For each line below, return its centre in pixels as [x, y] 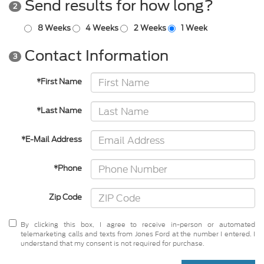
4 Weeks [102, 28]
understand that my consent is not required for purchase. [113, 244]
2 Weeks [150, 28]
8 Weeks [54, 28]
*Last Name [60, 110]
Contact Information [95, 56]
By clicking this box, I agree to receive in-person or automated [138, 225]
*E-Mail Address [52, 139]
